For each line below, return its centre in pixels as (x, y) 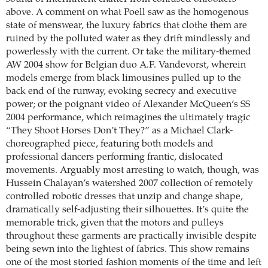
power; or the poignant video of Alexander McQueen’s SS (128, 104)
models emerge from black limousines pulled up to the (124, 78)
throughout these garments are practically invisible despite (131, 236)
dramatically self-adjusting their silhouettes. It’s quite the (127, 210)
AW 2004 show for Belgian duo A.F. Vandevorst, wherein (126, 65)
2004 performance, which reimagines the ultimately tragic (128, 118)
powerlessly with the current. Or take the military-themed (129, 52)
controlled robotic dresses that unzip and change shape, (124, 197)
